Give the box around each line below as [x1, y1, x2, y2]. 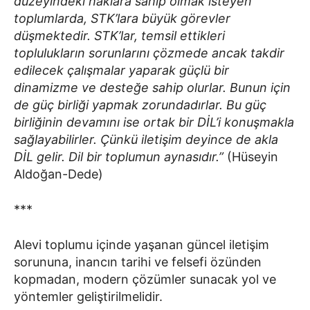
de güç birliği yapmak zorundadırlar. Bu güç [14, 97, 266, 112]
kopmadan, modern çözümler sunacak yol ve [14, 271, 276, 286]
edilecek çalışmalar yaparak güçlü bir [14, 62, 229, 77]
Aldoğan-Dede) [14, 166, 103, 181]
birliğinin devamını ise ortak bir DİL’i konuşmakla [14, 114, 294, 129]
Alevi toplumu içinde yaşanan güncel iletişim [14, 237, 269, 252]
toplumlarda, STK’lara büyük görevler [14, 10, 230, 26]
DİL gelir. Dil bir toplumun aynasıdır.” [14, 149, 224, 164]
